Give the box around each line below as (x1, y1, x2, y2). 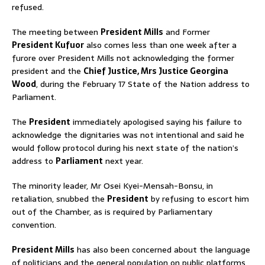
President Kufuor (12, 38, 84, 51)
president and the (12, 64, 83, 77)
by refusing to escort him (148, 192, 249, 205)
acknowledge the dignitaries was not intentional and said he (12, 128, 244, 141)
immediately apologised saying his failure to (70, 115, 242, 128)
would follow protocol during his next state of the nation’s (12, 141, 238, 154)
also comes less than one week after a (84, 38, 237, 51)
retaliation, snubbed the (12, 192, 107, 205)
